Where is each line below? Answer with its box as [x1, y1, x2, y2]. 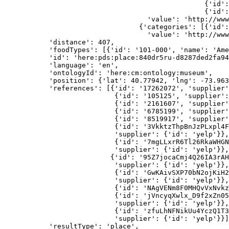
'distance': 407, [4, 38, 114, 46]
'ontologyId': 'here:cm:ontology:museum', [4, 68, 213, 77]
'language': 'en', [4, 61, 119, 69]
